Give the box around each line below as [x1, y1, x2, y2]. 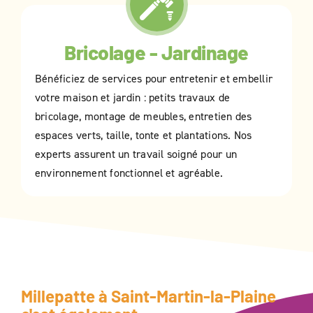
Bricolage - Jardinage [64, 41, 249, 65]
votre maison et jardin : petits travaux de [35, 90, 231, 105]
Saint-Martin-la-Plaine [110, 286, 276, 307]
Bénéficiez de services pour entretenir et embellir [35, 71, 272, 86]
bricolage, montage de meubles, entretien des [35, 109, 252, 124]
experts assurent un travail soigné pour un [35, 147, 238, 161]
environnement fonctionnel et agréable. [35, 166, 224, 180]
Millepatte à [20, 286, 111, 307]
